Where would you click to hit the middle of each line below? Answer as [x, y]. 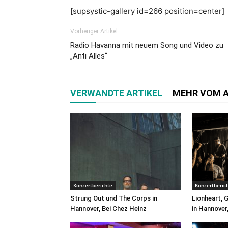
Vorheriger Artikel [94, 31]
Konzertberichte [93, 185]
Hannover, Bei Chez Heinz [108, 208]
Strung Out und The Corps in [114, 198]
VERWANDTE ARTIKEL [116, 93]
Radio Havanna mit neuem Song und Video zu [147, 45]
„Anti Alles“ [89, 56]
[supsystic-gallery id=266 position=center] [147, 11]
